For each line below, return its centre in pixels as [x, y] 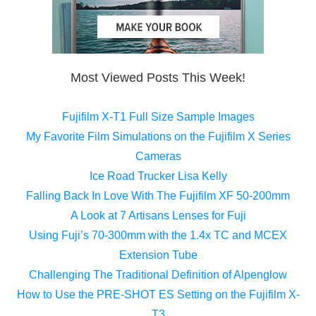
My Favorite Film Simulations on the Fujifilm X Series [158, 136]
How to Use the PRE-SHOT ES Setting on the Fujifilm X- [158, 294]
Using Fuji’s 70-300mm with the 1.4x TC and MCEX [158, 235]
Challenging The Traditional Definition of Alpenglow [158, 274]
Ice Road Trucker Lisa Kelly [158, 176]
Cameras [158, 156]
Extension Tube [158, 255]
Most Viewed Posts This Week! [158, 77]
